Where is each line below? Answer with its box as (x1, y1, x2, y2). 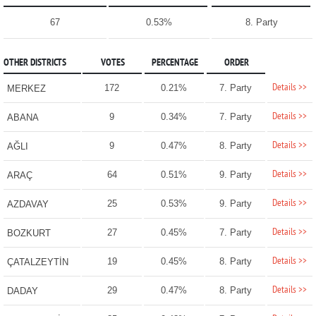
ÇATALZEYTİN (6, 257, 68, 268)
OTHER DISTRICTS (3, 57, 66, 70)
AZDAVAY (6, 199, 49, 210)
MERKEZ (6, 83, 46, 95)
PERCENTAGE (151, 57, 198, 70)
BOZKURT (6, 228, 51, 239)
